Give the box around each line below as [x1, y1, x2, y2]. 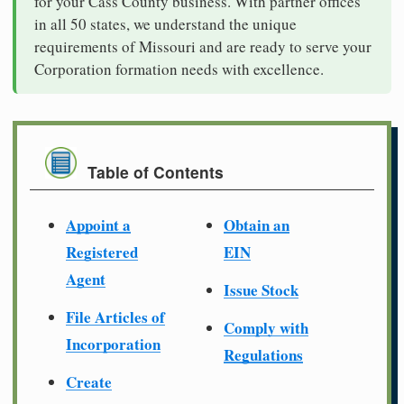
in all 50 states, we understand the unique [34, 13, 297, 34]
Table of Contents [87, 161, 224, 184]
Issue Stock [224, 278, 298, 301]
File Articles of [66, 305, 165, 328]
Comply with [224, 316, 308, 339]
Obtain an [224, 213, 289, 236]
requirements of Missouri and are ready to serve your [34, 35, 372, 57]
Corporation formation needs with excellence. [34, 58, 324, 79]
